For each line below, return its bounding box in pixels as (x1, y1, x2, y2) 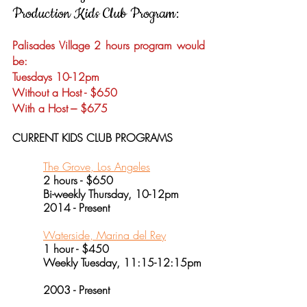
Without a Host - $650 (12, 85, 117, 100)
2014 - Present (12, 200, 110, 215)
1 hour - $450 (12, 241, 109, 256)
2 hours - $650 (12, 173, 113, 188)
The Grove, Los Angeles (43, 159, 150, 174)
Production (12, 4, 74, 23)
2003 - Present (12, 282, 110, 297)
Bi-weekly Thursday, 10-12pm (12, 186, 179, 201)
